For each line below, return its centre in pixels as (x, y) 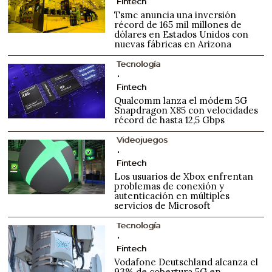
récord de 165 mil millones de (178, 24)
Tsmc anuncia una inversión (175, 15)
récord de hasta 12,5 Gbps (170, 120)
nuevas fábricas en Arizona (173, 44)
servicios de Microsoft (163, 205)
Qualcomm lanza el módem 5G (181, 100)
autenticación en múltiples (172, 195)
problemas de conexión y (169, 186)
